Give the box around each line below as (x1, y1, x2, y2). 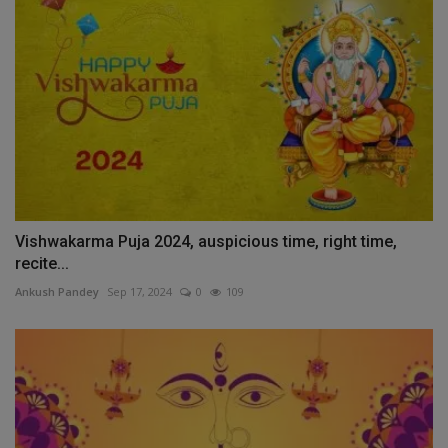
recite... (15, 254, 69, 274)
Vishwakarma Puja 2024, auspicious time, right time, (15, 232, 397, 252)
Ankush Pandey (15, 284, 99, 300)
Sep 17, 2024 (107, 284, 172, 300)
